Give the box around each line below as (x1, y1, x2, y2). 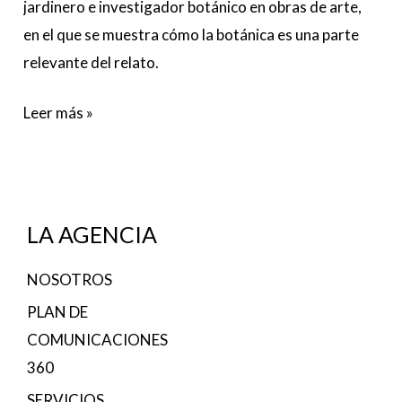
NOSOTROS (27, 269, 112, 289)
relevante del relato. (23, 52, 160, 72)
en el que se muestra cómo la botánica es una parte (23, 24, 360, 44)
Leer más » (23, 103, 94, 123)
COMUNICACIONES (27, 329, 168, 349)
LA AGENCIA (27, 220, 157, 248)
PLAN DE (27, 301, 88, 321)
